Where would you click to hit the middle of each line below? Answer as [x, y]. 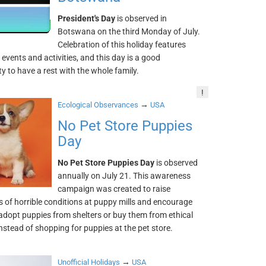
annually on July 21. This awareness [124, 176]
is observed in [141, 18]
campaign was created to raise [114, 189]
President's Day [87, 18]
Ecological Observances [98, 105]
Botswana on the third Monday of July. [129, 31]
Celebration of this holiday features [122, 45]
